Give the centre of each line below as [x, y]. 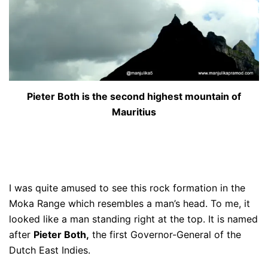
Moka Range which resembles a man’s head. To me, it [130, 203]
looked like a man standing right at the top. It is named [133, 219]
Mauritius [134, 112]
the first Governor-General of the [165, 234]
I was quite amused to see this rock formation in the [127, 188]
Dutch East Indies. [50, 250]
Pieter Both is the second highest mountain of [134, 96]
